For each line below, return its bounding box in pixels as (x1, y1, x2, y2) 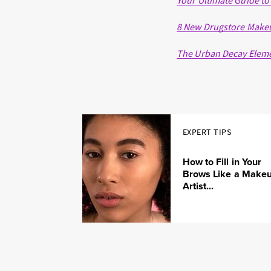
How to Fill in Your (182, 154, 262, 169)
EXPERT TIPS (182, 126, 231, 138)
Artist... (182, 178, 214, 193)
